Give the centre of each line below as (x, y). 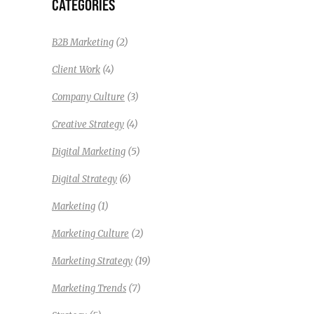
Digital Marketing (89, 151)
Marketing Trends (89, 288)
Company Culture (88, 97)
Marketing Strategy (92, 261)
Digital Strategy (84, 179)
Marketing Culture (90, 233)
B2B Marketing (83, 42)
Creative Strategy (88, 124)
